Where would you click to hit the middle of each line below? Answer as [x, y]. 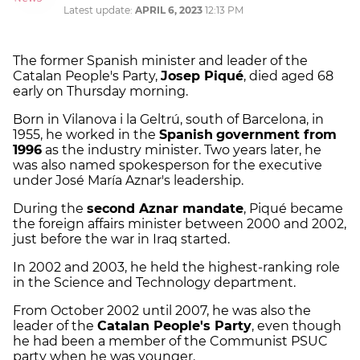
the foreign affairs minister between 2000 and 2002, [180, 224]
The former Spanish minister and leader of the [160, 61]
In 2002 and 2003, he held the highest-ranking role [176, 268]
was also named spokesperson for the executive [168, 166]
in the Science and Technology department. [154, 283]
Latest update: [99, 10]
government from [276, 135]
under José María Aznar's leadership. [128, 181]
